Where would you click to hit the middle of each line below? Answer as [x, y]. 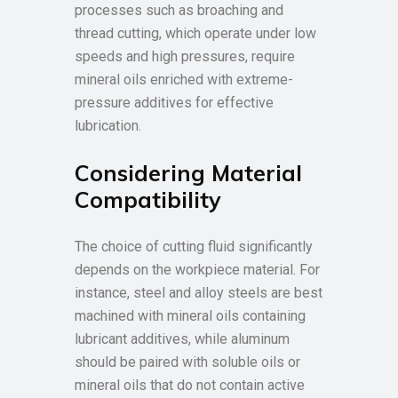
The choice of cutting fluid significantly [194, 247]
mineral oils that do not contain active [190, 385]
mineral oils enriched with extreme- [184, 80]
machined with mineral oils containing [190, 316]
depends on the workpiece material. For [197, 270]
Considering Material [188, 173]
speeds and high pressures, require [185, 56]
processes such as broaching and [179, 10]
